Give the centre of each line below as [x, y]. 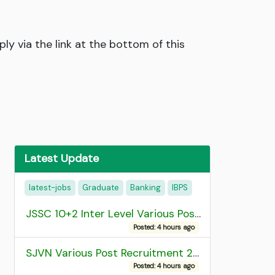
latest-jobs [50, 188]
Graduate [101, 188]
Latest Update [62, 158]
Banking [145, 188]
